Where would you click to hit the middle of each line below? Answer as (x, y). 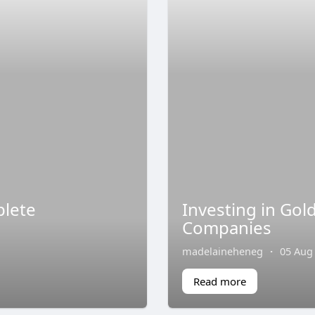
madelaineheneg (223, 251)
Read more (220, 281)
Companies (227, 227)
